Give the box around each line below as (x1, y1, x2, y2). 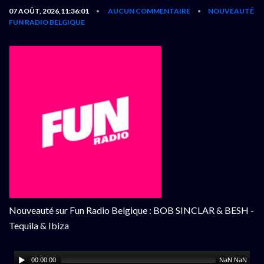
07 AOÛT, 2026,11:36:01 (9, 6, 89, 15)
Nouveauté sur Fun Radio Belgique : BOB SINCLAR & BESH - (9, 204, 254, 216)
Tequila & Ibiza (9, 219, 69, 231)
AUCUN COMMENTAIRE (108, 6, 190, 15)
